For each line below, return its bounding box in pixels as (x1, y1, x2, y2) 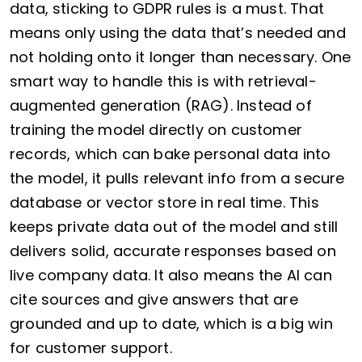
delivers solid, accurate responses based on (10, 241, 336, 262)
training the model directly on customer (10, 120, 303, 141)
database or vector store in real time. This (10, 192, 319, 213)
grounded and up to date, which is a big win (10, 314, 333, 335)
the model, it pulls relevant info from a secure (10, 168, 345, 189)
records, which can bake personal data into (10, 144, 331, 165)
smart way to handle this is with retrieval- (10, 71, 317, 92)
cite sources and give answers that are (10, 289, 298, 310)
